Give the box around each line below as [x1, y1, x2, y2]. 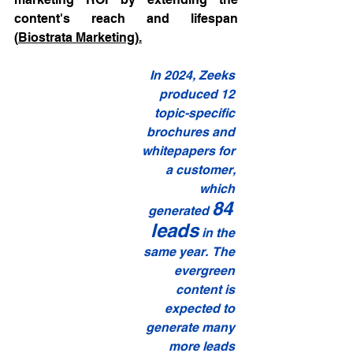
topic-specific [154, 106, 238, 121]
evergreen [174, 263, 238, 279]
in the [199, 225, 238, 241]
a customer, [165, 162, 238, 178]
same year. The [143, 244, 238, 260]
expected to [165, 301, 238, 317]
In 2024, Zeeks [150, 68, 238, 84]
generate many [146, 320, 238, 336]
